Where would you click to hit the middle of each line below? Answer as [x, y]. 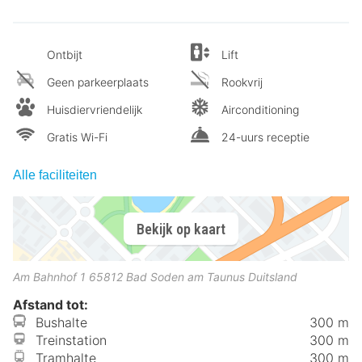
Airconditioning [260, 109]
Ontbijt [65, 55]
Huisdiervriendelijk [95, 109]
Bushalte [61, 322]
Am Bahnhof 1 [49, 277]
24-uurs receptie [265, 137]
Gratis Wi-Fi [77, 137]
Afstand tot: [51, 305]
